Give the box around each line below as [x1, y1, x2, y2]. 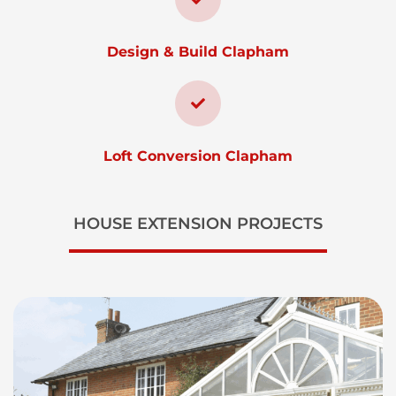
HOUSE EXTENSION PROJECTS [73, 214, 323, 234]
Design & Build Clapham [107, 43, 289, 61]
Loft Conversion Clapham [103, 148, 293, 165]
